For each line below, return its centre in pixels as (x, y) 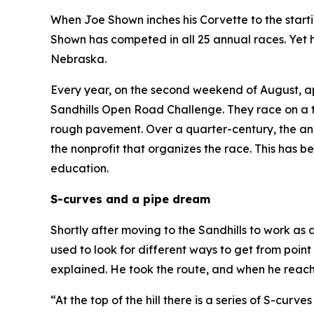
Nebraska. (78, 59)
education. (80, 169)
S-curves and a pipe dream (130, 199)
